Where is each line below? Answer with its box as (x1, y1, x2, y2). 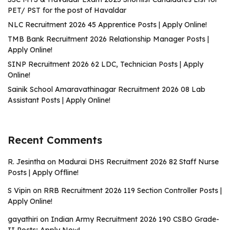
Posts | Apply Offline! (8, 168, 79, 177)
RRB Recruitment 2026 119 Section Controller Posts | (44, 186, 222, 195)
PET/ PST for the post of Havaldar (8, 6, 126, 15)
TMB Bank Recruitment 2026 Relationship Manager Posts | (8, 34, 209, 44)
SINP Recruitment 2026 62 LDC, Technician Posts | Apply (8, 60, 203, 69)
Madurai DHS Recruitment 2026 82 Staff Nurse (58, 157, 219, 166)
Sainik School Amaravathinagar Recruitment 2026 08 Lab (8, 85, 205, 94)
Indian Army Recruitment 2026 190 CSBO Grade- (51, 215, 219, 224)
